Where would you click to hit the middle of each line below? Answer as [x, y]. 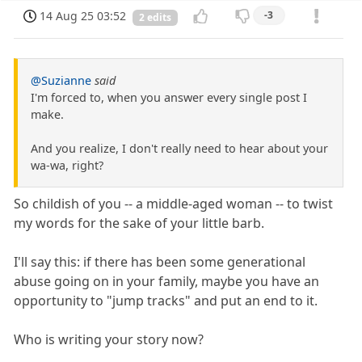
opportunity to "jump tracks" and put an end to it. [166, 301]
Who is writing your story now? [109, 340]
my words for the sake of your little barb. [139, 223]
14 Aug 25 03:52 [83, 15]
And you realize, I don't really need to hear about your [179, 149]
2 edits [155, 17]
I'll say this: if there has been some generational [160, 262]
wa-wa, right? [67, 166]
